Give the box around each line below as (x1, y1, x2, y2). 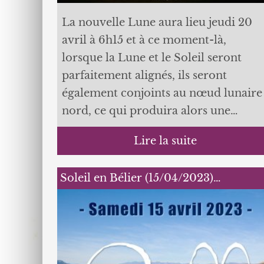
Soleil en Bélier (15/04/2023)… (60, 171, 221, 184)
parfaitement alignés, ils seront (61, 69, 227, 82)
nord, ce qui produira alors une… (61, 104, 238, 117)
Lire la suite (134, 134, 197, 147)
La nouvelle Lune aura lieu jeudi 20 (61, 16, 252, 29)
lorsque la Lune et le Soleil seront (61, 51, 242, 64)
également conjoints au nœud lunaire (61, 87, 262, 100)
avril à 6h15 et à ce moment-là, (61, 34, 226, 47)
